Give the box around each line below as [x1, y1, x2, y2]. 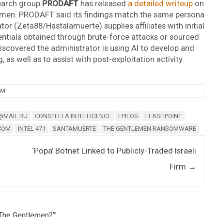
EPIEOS [118, 112, 138, 120]
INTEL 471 [17, 124, 46, 132]
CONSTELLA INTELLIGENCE [34, 112, 111, 120]
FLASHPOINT [145, 112, 182, 120]
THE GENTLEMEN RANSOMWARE [103, 124, 196, 132]
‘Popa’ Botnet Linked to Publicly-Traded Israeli [32, 146, 197, 156]
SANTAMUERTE [52, 124, 96, 132]
